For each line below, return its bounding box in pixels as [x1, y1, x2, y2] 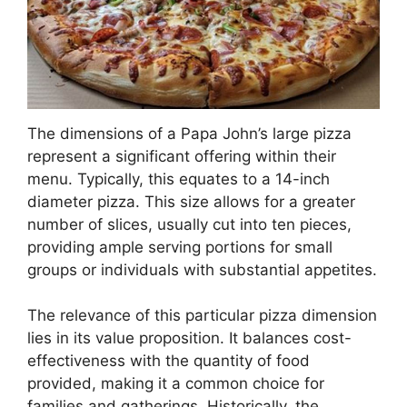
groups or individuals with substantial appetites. [27, 260, 377, 279]
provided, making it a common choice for [27, 374, 324, 393]
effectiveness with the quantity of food [27, 352, 310, 371]
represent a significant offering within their [27, 146, 336, 165]
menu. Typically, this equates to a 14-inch [27, 169, 330, 188]
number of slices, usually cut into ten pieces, [27, 214, 352, 233]
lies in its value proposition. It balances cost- [27, 329, 352, 348]
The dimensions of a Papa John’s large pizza [27, 124, 352, 143]
